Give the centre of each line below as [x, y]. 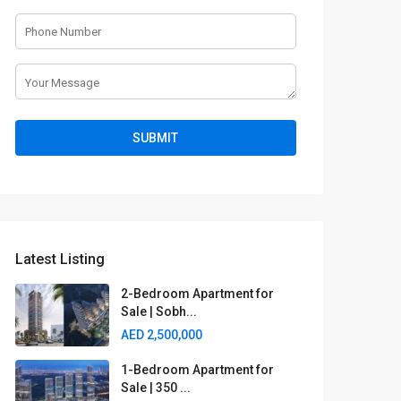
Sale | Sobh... [159, 311]
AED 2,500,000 [162, 335]
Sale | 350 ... [156, 388]
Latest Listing [60, 259]
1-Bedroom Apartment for [197, 370]
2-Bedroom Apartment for [197, 294]
